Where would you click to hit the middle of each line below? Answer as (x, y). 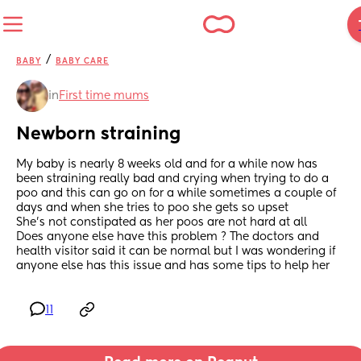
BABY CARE (82, 61)
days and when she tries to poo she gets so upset (154, 208)
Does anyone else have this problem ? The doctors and (168, 237)
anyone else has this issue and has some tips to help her (173, 266)
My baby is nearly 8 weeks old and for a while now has (167, 165)
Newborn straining (99, 135)
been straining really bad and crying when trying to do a (172, 179)
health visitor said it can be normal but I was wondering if (176, 252)
